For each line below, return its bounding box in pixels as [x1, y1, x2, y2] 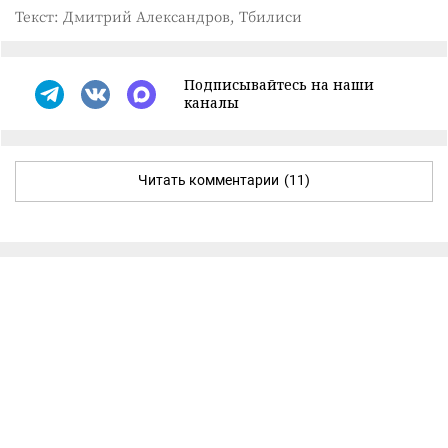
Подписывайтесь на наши [184, 75, 374, 94]
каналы [184, 93, 239, 112]
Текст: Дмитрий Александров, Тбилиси [15, 6, 302, 26]
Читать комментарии [138, 172, 279, 188]
